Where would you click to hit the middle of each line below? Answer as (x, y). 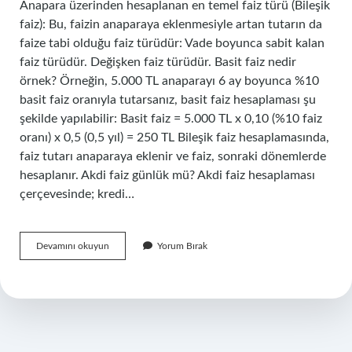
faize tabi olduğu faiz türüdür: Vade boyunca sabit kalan (172, 43)
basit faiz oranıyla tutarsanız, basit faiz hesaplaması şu (168, 100)
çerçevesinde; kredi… (77, 194)
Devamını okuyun (73, 246)
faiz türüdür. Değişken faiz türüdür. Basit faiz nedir (158, 62)
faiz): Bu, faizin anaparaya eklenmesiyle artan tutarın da (171, 24)
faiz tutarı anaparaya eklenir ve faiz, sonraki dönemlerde (173, 156)
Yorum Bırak (182, 246)
